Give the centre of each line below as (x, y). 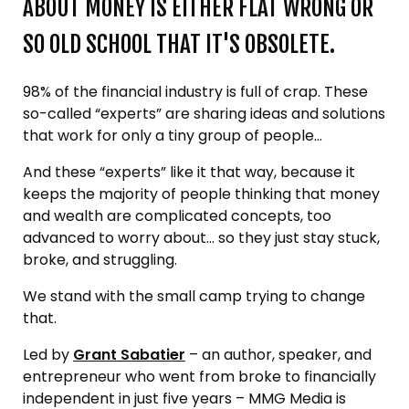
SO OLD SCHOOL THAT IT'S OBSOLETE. (179, 44)
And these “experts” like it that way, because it (189, 172)
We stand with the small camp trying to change (194, 296)
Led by (48, 355)
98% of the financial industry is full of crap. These (195, 92)
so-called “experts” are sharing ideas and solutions (204, 114)
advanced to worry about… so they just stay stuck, (201, 238)
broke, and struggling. (100, 260)
